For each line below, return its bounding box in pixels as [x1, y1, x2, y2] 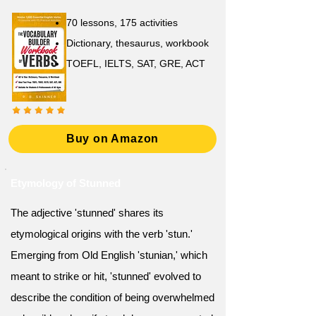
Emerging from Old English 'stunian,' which [11, 249, 207, 261]
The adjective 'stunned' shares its [11, 207, 164, 219]
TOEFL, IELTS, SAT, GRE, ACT [66, 58, 205, 69]
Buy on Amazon [66, 133, 159, 145]
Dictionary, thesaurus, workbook [66, 37, 209, 49]
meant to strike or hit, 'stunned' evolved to [11, 270, 201, 282]
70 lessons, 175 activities [66, 17, 178, 28]
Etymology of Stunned [11, 177, 121, 189]
